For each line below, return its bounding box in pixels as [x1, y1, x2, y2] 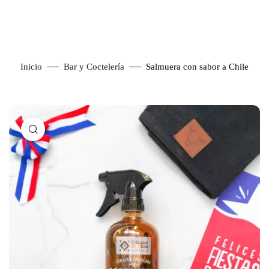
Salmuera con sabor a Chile [146, 62, 249, 71]
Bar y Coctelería [64, 62, 124, 71]
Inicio [20, 62, 42, 71]
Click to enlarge [45, 124, 99, 134]
